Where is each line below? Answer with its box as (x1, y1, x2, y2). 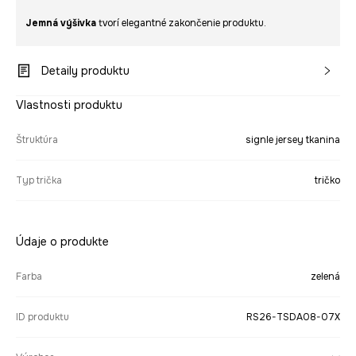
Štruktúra (16, 133, 58, 147)
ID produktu (16, 311, 69, 324)
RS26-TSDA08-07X (246, 311, 340, 324)
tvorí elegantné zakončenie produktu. (96, 17, 266, 30)
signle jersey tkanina (246, 133, 340, 147)
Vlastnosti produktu (16, 98, 122, 113)
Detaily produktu (41, 64, 130, 79)
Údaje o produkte (16, 234, 109, 250)
